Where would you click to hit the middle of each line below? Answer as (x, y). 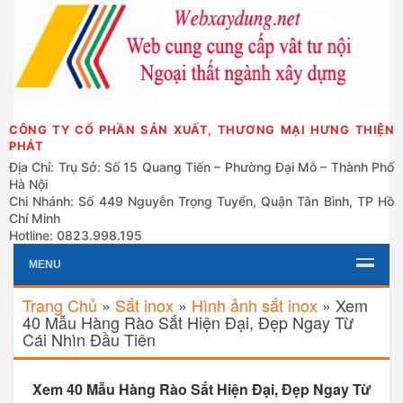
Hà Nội (28, 184)
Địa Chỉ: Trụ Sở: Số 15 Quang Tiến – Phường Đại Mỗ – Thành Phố (201, 167)
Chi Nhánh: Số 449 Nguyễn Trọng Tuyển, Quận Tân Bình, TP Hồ (201, 201)
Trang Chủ (60, 305)
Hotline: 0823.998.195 (76, 235)
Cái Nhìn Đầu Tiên (89, 339)
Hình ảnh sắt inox (255, 305)
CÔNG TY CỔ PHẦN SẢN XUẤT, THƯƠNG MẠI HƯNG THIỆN (201, 130)
